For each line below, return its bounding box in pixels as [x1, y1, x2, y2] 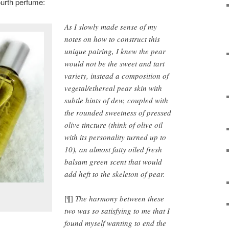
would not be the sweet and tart [64, 58, 165, 69]
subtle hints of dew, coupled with [64, 95, 169, 106]
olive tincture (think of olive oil [64, 120, 163, 130]
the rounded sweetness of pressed [64, 107, 172, 118]
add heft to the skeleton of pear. [64, 169, 166, 179]
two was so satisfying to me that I [64, 205, 170, 216]
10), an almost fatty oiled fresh [64, 144, 163, 155]
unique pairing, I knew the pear [64, 46, 166, 57]
